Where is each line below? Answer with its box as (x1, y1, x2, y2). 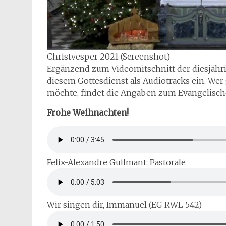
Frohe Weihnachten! (47, 107, 129, 118)
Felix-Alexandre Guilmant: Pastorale (47, 157, 186, 167)
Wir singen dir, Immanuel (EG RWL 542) (47, 200, 202, 210)
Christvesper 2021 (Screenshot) (47, 51, 170, 62)
